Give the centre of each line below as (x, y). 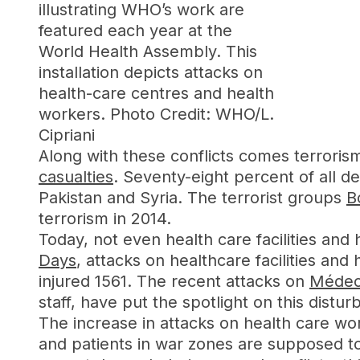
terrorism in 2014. (105, 219)
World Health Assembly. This (148, 51)
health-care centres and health (156, 93)
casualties (76, 177)
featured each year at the (135, 31)
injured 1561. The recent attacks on (174, 281)
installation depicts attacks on (151, 72)
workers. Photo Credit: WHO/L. (156, 114)
